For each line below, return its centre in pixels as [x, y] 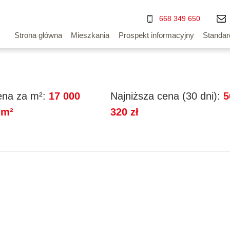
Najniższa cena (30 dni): [166, 96]
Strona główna [38, 35]
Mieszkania [90, 35]
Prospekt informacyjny [156, 35]
